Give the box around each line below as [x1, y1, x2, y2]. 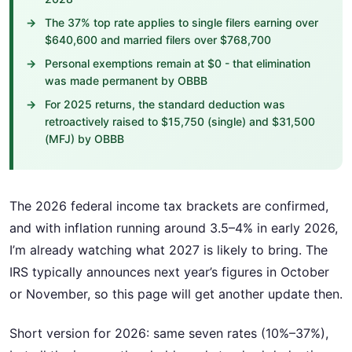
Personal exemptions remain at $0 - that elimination [45, 57, 310, 70]
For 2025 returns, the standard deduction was [45, 97, 285, 111]
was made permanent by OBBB [45, 74, 207, 87]
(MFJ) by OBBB [45, 132, 124, 145]
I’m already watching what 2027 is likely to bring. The [9, 242, 328, 258]
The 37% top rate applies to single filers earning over [45, 16, 318, 29]
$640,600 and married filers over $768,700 [45, 33, 271, 46]
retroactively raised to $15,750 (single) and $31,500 [45, 115, 315, 128]
